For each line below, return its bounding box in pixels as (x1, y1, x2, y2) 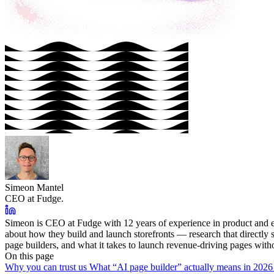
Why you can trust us (5, 261, 89, 272)
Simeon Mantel (5, 182, 64, 193)
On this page (5, 250, 54, 261)
